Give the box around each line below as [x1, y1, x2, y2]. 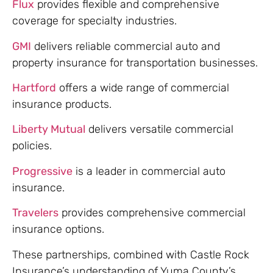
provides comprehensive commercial [58, 206, 246, 220]
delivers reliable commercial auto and [31, 39, 220, 53]
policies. [12, 139, 52, 153]
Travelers [12, 206, 58, 220]
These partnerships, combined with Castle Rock [12, 247, 249, 261]
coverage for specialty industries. [12, 14, 177, 28]
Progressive [12, 164, 73, 178]
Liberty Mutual [12, 122, 85, 136]
